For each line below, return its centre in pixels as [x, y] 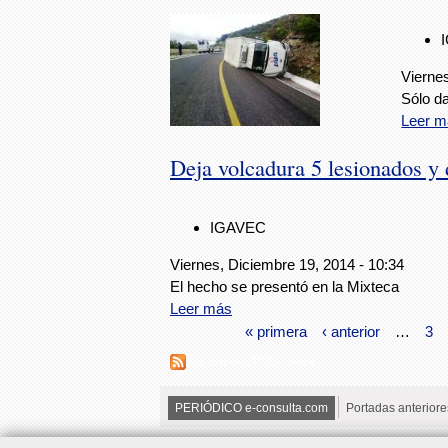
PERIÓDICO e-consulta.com [251, 407]
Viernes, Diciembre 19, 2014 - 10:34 [287, 265]
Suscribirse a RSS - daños [250, 361]
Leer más [201, 309]
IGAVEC [238, 228]
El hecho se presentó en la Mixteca [284, 287]
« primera [275, 331]
